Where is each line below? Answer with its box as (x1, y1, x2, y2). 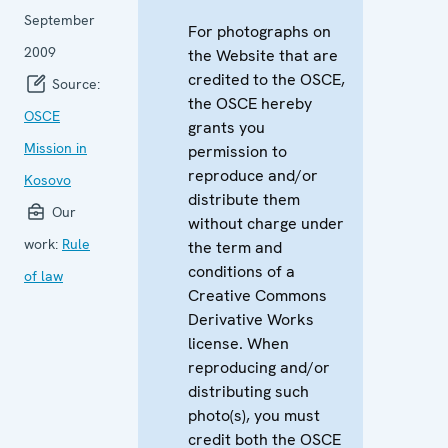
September (24, 10, 95, 29)
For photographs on (188, 20, 331, 42)
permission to (188, 140, 287, 162)
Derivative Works (188, 308, 314, 330)
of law (24, 266, 63, 285)
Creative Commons (188, 284, 327, 306)
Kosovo (24, 170, 71, 189)
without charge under (188, 212, 344, 234)
